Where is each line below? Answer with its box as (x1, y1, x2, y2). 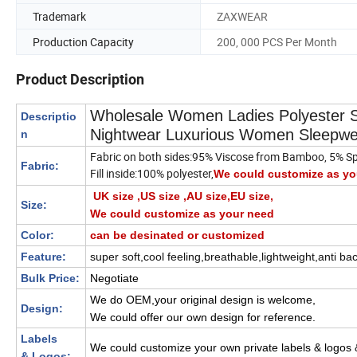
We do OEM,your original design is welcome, (90, 293, 316, 307)
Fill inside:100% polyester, (90, 166, 214, 182)
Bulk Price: (21, 272, 80, 285)
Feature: (21, 250, 66, 264)
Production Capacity (33, 33, 134, 49)
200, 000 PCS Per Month (217, 33, 337, 49)
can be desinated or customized (90, 229, 265, 242)
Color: (21, 229, 54, 242)
